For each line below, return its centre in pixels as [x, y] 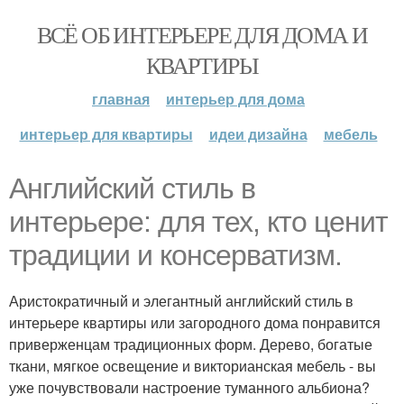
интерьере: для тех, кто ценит [198, 222]
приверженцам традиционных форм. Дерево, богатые [191, 344]
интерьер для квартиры [106, 134]
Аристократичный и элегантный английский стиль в [181, 301]
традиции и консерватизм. [175, 255]
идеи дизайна [258, 134]
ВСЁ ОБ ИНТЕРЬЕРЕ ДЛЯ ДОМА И [202, 34]
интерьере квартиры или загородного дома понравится [195, 322]
